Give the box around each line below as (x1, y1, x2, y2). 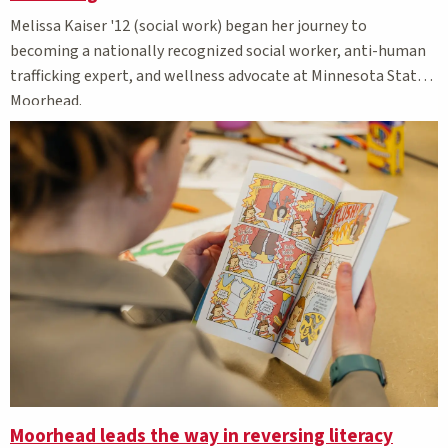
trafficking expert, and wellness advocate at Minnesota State (10, 65, 425, 88)
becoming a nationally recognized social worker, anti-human (10, 40, 426, 63)
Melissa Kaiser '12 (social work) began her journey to (10, 15, 367, 38)
